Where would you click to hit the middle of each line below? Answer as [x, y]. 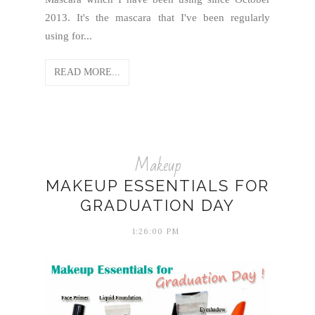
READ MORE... [87, 72]
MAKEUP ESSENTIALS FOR [157, 186]
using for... [69, 36]
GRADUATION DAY [157, 205]
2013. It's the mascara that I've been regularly [157, 18]
